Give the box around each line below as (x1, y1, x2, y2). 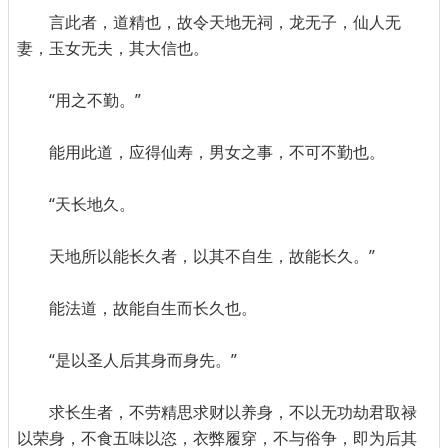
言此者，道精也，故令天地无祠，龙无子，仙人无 (49, 11, 401, 34)
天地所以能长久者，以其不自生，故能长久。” (49, 245, 375, 268)
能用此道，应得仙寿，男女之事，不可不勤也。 (49, 141, 385, 164)
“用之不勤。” (49, 89, 141, 112)
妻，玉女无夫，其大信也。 (17, 37, 209, 60)
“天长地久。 (49, 193, 135, 216)
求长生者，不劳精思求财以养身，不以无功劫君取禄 (49, 401, 417, 424)
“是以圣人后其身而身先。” (49, 349, 237, 372)
